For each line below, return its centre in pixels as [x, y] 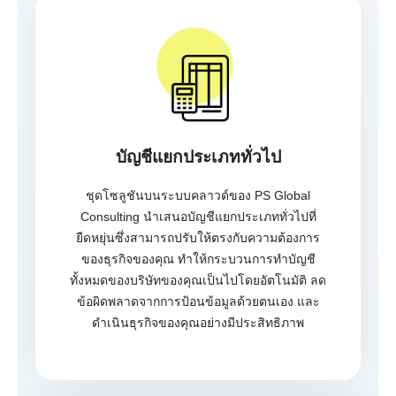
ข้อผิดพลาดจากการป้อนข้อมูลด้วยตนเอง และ [198, 302]
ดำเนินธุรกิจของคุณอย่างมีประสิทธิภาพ [198, 323]
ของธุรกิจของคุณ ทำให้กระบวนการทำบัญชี [198, 259]
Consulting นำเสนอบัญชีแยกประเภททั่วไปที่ [198, 217]
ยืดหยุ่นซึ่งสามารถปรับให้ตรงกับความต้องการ [198, 238]
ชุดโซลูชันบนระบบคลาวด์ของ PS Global [198, 196]
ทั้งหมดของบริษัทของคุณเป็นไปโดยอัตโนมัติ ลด [198, 281]
